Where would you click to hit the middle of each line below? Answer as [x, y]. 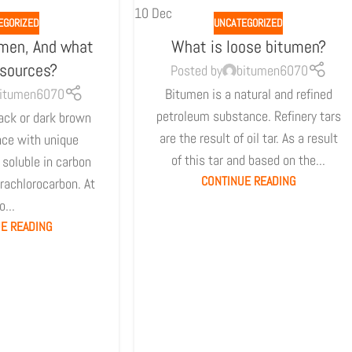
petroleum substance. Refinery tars [248, 115]
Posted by [196, 70]
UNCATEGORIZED [249, 22]
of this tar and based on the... [249, 159]
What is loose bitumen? [248, 46]
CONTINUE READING [248, 181]
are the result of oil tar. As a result [248, 137]
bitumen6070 [272, 70]
